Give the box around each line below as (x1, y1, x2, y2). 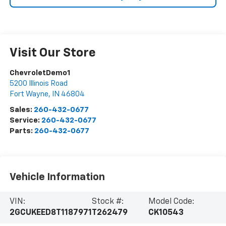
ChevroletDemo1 (9, 69, 70, 77)
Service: (9, 117, 41, 125)
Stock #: (91, 198, 124, 206)
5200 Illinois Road (9, 80, 68, 88)
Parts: (9, 127, 34, 135)
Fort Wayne (9, 90, 48, 98)
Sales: (9, 106, 34, 114)
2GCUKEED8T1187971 (9, 209, 92, 217)
